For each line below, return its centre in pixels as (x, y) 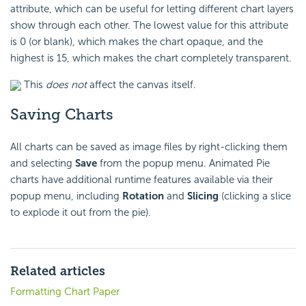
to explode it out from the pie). (81, 213)
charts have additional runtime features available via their (141, 180)
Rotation (143, 196)
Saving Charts (62, 115)
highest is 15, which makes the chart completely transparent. (151, 58)
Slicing (203, 196)
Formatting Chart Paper (65, 292)
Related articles (58, 272)
